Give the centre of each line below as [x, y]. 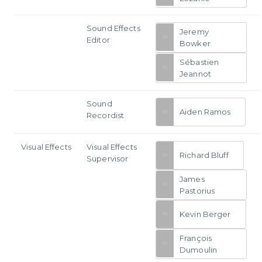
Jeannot [195, 73]
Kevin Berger [205, 214]
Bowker [195, 43]
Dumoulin [199, 249]
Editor [98, 39]
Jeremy [194, 31]
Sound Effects [113, 28]
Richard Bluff [204, 155]
